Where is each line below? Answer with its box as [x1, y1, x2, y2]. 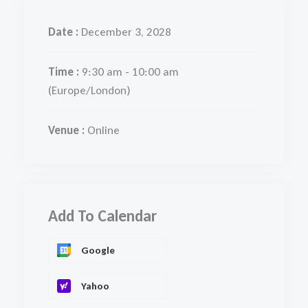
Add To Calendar [48, 206, 157, 226]
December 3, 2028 [81, 25, 171, 40]
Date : [48, 25, 81, 40]
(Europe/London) [48, 83, 131, 98]
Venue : [48, 123, 87, 138]
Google [81, 243, 115, 256]
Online [87, 123, 120, 138]
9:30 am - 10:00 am [82, 65, 179, 80]
